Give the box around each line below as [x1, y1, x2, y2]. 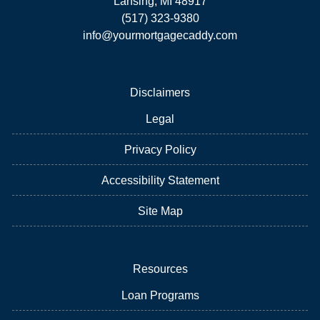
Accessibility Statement [101, 174, 219, 186]
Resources [132, 262, 188, 275]
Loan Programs [121, 289, 199, 301]
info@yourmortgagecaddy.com [83, 29, 237, 41]
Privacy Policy [124, 143, 196, 156]
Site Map [137, 204, 183, 217]
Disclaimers [130, 86, 190, 99]
